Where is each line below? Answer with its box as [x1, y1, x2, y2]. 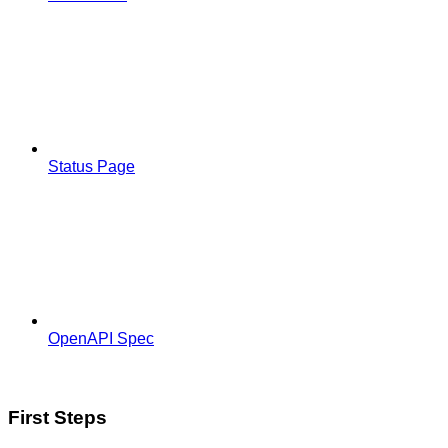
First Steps [8, 406, 107, 428]
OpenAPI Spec [48, 329, 154, 347]
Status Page [48, 157, 135, 175]
